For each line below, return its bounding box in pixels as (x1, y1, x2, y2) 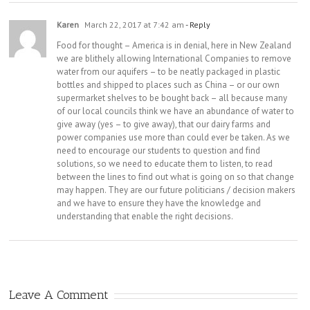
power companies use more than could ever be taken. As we (57, 131, 291, 144)
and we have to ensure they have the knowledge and (57, 197, 262, 210)
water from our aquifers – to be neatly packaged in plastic (57, 66, 281, 78)
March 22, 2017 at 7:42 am (82, 19, 185, 30)
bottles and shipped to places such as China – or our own (57, 79, 280, 91)
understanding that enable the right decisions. (57, 210, 234, 223)
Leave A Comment (9, 287, 109, 303)
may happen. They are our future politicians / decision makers (57, 184, 296, 197)
